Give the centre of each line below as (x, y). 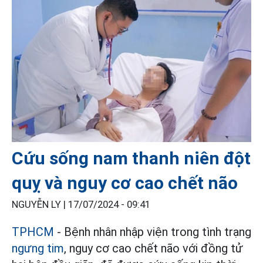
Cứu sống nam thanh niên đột (131, 159)
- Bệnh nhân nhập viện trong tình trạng (154, 232)
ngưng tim (38, 249)
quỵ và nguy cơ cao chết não (125, 183)
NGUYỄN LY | (40, 205)
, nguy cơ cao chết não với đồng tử (154, 249)
